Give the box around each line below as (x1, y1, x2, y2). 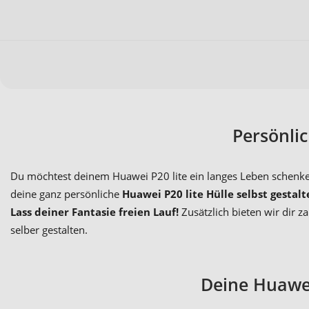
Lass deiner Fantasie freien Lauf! (10, 205, 179, 219)
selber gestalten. (10, 223, 88, 237)
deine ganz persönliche (10, 187, 122, 201)
